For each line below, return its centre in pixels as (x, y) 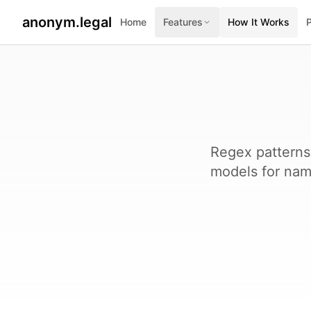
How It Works (259, 22)
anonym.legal (67, 22)
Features (183, 22)
